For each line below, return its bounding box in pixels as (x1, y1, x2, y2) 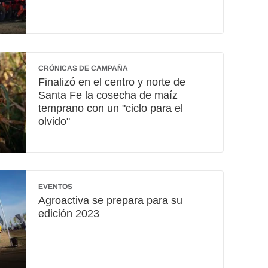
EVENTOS (38, 182, 72, 191)
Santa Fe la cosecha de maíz (38, 89, 178, 101)
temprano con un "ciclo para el (38, 102, 183, 114)
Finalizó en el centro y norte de (38, 75, 185, 88)
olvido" (38, 115, 70, 127)
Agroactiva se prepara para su (38, 194, 182, 207)
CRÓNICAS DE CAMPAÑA (38, 63, 128, 72)
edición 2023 (38, 208, 99, 220)
